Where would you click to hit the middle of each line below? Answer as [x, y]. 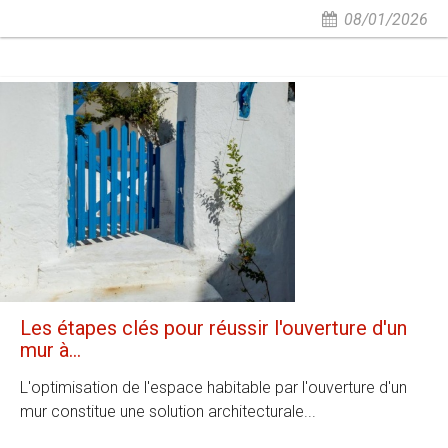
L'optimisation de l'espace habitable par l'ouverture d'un [213, 387]
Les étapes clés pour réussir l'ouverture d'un [213, 328]
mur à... [50, 350]
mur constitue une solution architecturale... [168, 411]
